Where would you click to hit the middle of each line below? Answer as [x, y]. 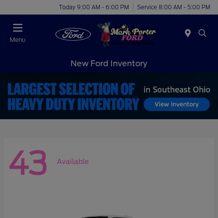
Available [73, 162]
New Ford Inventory [109, 63]
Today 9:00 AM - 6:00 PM [94, 7]
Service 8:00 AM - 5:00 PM [174, 7]
